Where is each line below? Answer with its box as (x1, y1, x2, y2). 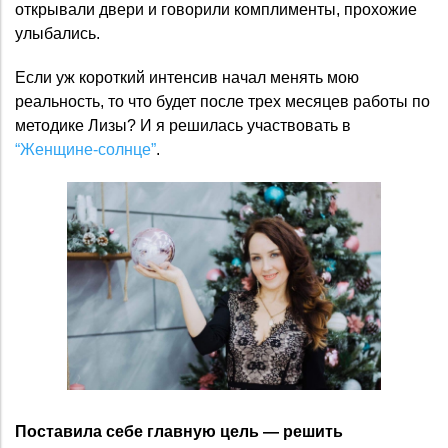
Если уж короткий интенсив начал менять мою (15, 69, 359, 87)
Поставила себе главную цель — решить (15, 422, 343, 440)
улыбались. (15, 25, 100, 43)
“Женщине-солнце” (15, 141, 156, 159)
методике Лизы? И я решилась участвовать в (15, 117, 351, 135)
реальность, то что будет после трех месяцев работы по (15, 93, 430, 111)
